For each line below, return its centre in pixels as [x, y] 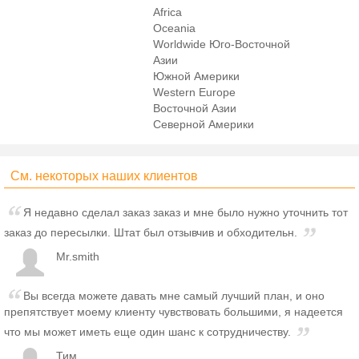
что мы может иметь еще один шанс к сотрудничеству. [147, 332]
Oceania [175, 28]
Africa [168, 12]
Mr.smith [78, 257]
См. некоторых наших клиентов [104, 176]
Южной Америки [197, 77]
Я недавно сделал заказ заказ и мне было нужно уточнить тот [186, 213]
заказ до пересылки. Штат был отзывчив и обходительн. [151, 233]
